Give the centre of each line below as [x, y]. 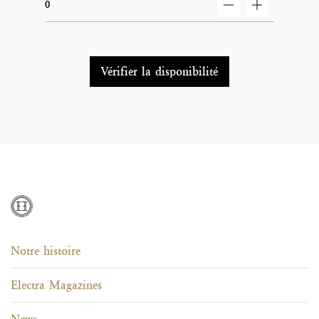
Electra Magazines [56, 285]
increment [278, 13]
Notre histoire [46, 251]
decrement [250, 13]
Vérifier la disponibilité [159, 72]
